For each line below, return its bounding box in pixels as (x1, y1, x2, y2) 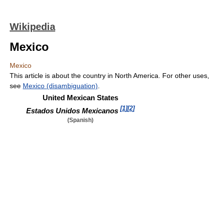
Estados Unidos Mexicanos (26, 106, 118, 115)
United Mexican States (42, 93, 118, 102)
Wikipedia (10, 21, 55, 32)
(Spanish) (67, 116, 93, 124)
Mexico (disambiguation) (23, 82, 98, 90)
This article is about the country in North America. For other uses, (10, 72, 209, 79)
